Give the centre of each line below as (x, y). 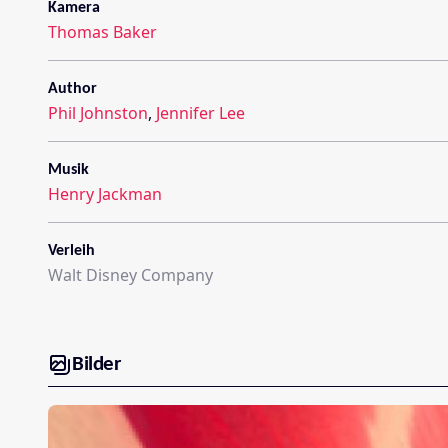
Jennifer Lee (200, 112)
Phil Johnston (98, 112)
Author (72, 88)
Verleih (71, 250)
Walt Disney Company (130, 274)
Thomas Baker (102, 31)
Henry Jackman (105, 193)
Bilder (96, 365)
